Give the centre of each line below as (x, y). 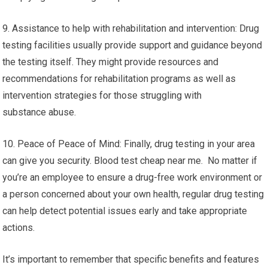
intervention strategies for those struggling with (102, 95)
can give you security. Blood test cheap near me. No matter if (130, 161)
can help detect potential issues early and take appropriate (125, 211)
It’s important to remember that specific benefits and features (131, 259)
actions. (19, 228)
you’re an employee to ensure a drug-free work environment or (133, 177)
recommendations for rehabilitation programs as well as (119, 79)
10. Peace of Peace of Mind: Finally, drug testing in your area (129, 144)
